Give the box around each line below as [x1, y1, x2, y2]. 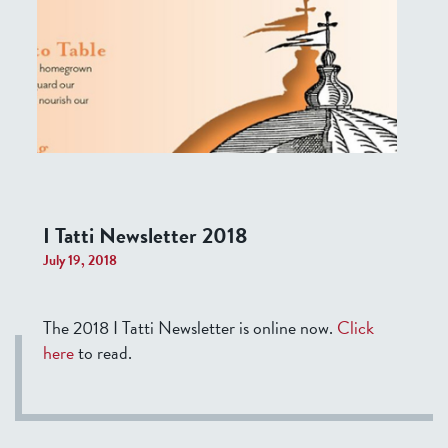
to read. [74, 339, 140, 367]
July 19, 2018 [43, 250, 117, 272]
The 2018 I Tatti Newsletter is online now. [43, 314, 337, 342]
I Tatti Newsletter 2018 [43, 219, 247, 253]
